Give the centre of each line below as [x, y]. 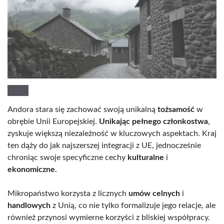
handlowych [29, 206]
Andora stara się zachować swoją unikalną [82, 110]
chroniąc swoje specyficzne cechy [67, 158]
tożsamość [176, 110]
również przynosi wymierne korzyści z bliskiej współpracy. [109, 218]
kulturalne [146, 158]
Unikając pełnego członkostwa [153, 122]
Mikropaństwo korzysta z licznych [68, 194]
